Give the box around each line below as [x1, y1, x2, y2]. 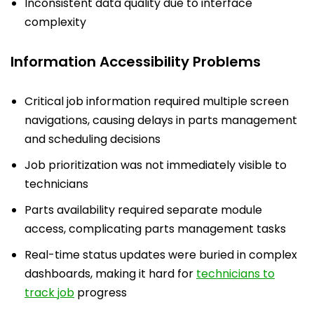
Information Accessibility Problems [11, 51, 261, 71]
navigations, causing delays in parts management [25, 111, 297, 128]
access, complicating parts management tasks [25, 220, 286, 237]
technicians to [196, 265, 275, 282]
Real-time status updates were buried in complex [25, 246, 297, 263]
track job [25, 284, 74, 301]
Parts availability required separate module [25, 201, 262, 218]
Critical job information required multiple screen [25, 93, 289, 109]
